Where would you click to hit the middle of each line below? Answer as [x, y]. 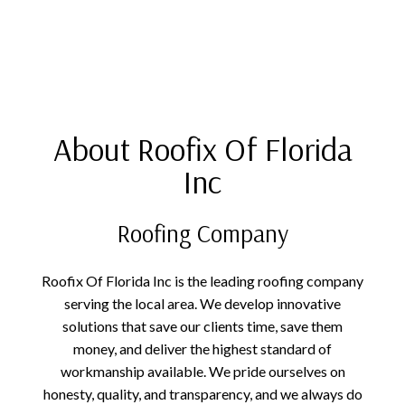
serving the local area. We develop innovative [202, 303]
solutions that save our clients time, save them [202, 325]
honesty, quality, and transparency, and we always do [202, 393]
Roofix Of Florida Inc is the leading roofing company [202, 280]
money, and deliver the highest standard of [202, 348]
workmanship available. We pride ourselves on [202, 371]
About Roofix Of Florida [202, 148]
